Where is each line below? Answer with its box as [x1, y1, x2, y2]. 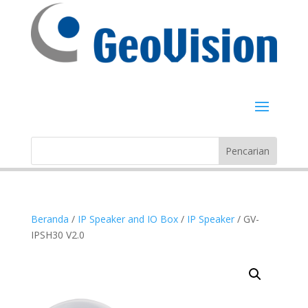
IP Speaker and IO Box [77, 212, 178, 226]
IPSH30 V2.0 [30, 228, 85, 242]
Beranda [30, 212, 69, 226]
